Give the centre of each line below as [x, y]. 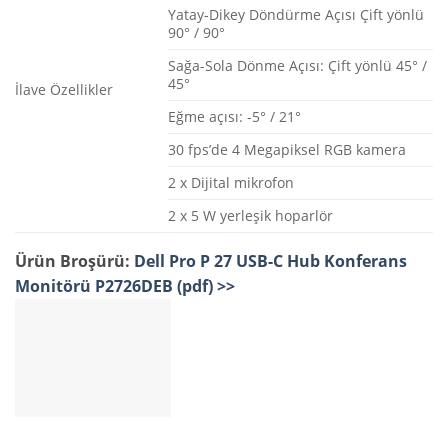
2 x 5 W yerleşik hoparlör [250, 216]
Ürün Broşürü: [72, 261]
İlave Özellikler [64, 90]
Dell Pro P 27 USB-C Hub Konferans [268, 261]
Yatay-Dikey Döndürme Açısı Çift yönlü [296, 15]
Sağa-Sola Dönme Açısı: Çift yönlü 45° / [297, 66]
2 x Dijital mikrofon [231, 183]
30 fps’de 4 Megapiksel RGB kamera [287, 150]
